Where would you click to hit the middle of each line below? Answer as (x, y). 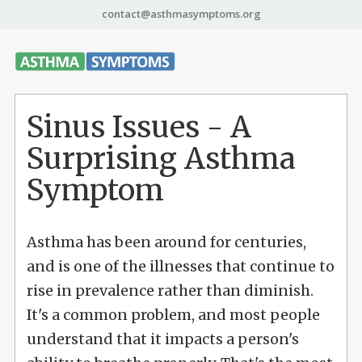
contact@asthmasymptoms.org (181, 14)
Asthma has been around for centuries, (166, 242)
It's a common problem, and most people (173, 314)
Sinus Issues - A (139, 127)
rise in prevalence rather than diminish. (170, 290)
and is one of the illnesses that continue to (180, 266)
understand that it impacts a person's (162, 339)
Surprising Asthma (161, 158)
